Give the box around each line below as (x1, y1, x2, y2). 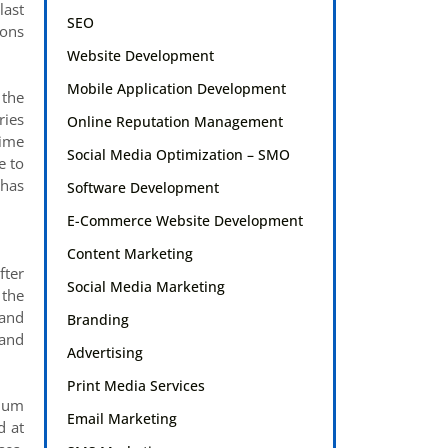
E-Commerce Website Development (67, 211, 304, 231)
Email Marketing (67, 409, 178, 429)
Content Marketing (67, 244, 194, 264)
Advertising (67, 343, 144, 363)
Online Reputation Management (67, 112, 284, 132)
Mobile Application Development (67, 79, 287, 99)
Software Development (67, 178, 220, 198)
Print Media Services (67, 376, 206, 396)
